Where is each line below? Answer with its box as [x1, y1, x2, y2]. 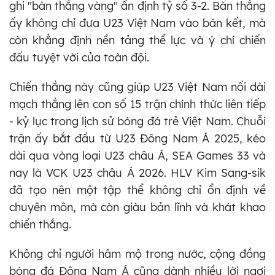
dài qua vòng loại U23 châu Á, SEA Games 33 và [9, 148, 266, 163]
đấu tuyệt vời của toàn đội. [9, 50, 149, 64]
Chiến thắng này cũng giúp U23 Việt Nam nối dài [9, 79, 266, 94]
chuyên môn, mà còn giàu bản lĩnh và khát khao [9, 199, 266, 214]
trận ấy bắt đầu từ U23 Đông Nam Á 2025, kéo [9, 131, 266, 145]
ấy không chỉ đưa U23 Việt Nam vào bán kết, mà [9, 15, 266, 30]
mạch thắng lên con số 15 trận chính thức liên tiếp [9, 96, 266, 111]
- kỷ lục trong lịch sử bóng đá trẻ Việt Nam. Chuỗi [9, 114, 266, 128]
